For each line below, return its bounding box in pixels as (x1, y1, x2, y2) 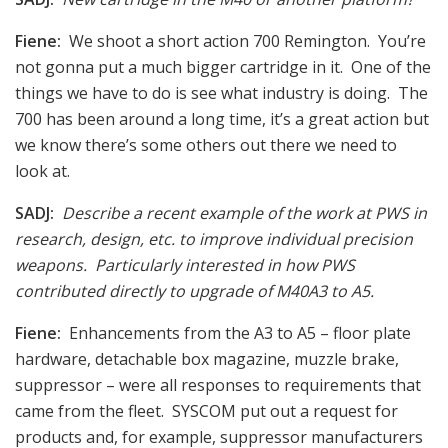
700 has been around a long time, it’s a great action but (15, 107, 429, 130)
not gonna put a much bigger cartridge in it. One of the (15, 55, 431, 78)
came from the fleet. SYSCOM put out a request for (15, 399, 398, 422)
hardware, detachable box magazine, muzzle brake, (15, 347, 399, 370)
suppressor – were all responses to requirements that (15, 373, 421, 396)
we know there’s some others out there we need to (15, 133, 397, 156)
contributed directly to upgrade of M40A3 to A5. (15, 279, 382, 302)
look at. (15, 159, 70, 182)
